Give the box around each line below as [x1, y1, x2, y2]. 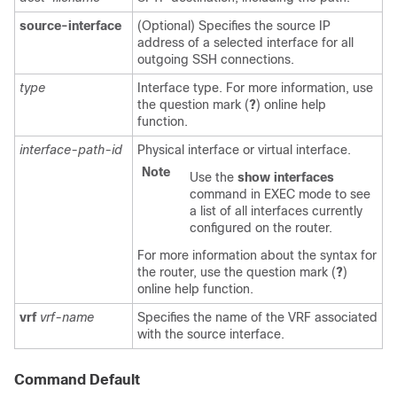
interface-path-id [19, 143, 122, 157]
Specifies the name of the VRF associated [137, 310, 378, 324]
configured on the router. [190, 221, 332, 235]
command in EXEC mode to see [190, 187, 370, 201]
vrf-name [40, 310, 94, 324]
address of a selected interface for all [137, 35, 354, 50]
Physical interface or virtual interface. [137, 143, 351, 157]
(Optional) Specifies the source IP [137, 19, 331, 33]
